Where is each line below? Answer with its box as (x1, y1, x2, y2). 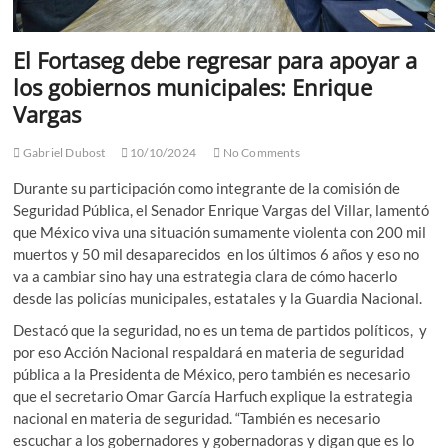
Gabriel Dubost (20, 144, 106, 160)
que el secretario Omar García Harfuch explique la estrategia (13, 386, 414, 405)
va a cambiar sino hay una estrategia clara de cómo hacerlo (13, 266, 398, 285)
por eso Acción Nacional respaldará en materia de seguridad (13, 342, 405, 361)
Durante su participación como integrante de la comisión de (13, 178, 401, 197)
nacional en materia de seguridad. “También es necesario (13, 408, 381, 427)
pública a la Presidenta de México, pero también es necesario (13, 364, 411, 383)
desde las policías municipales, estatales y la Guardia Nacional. (13, 288, 423, 307)
